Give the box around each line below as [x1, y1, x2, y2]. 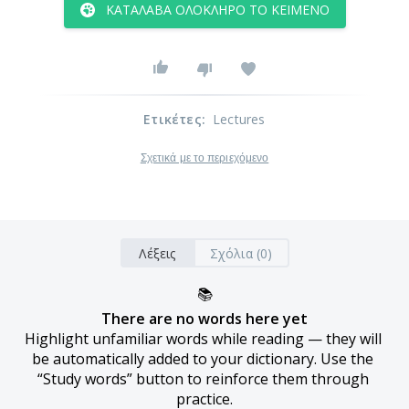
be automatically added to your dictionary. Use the [32, 349, 373, 369]
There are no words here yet [101, 309, 308, 329]
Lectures [213, 110, 266, 128]
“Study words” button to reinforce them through [37, 369, 369, 389]
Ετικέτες [143, 110, 202, 128]
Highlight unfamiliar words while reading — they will [24, 329, 382, 349]
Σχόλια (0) [209, 244, 273, 262]
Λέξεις [139, 244, 176, 262]
